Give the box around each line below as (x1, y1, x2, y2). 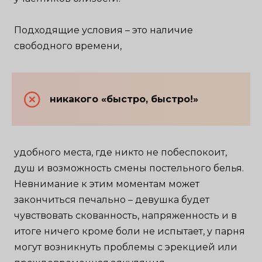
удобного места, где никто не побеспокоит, (14, 147, 227, 158)
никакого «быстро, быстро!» (50, 94, 198, 105)
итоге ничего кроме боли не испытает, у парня (14, 226, 246, 237)
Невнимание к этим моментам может (14, 178, 200, 190)
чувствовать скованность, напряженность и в (14, 210, 237, 222)
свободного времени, (14, 40, 122, 52)
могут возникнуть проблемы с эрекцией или (14, 242, 238, 253)
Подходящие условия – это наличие (14, 25, 194, 36)
